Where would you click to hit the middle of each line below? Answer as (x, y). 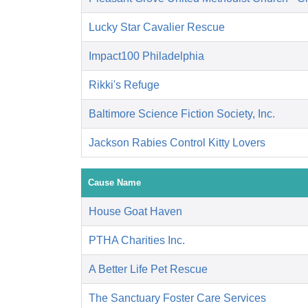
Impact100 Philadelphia (146, 56)
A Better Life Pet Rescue (148, 269)
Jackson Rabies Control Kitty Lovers (177, 143)
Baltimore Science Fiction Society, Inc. (182, 114)
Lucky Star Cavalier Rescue (157, 27)
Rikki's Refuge (124, 85)
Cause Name (114, 183)
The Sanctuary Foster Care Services (177, 298)
